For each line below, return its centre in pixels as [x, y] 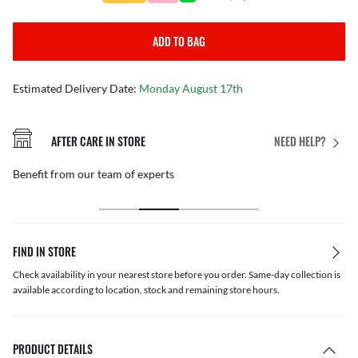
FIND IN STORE [44, 252]
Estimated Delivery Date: [76, 88]
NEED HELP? [300, 141]
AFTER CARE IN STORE [98, 141]
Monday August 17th [191, 88]
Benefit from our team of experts [93, 174]
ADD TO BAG [179, 41]
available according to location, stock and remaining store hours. [146, 290]
